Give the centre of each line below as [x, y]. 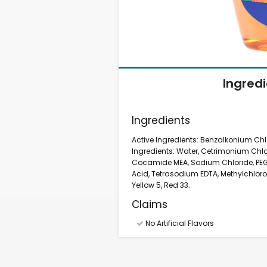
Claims [150, 204]
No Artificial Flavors [178, 223]
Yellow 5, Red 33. [161, 185]
